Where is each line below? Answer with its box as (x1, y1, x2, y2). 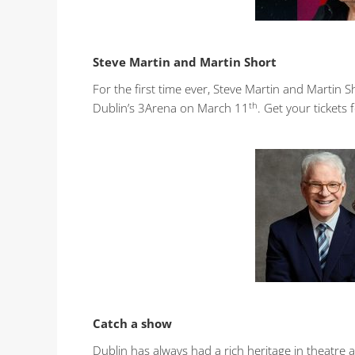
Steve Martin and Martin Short (93, 54, 277, 71)
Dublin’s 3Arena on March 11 (93, 100, 249, 116)
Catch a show (93, 315, 172, 332)
